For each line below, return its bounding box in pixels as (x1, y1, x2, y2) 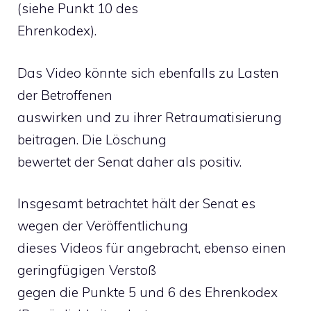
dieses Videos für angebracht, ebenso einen (17, 239, 286, 256)
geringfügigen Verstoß (17, 262, 156, 278)
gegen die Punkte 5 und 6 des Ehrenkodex (17, 284, 278, 301)
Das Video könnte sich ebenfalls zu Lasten (17, 64, 279, 81)
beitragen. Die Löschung (17, 131, 167, 148)
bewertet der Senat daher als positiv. (17, 153, 242, 170)
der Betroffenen (17, 86, 112, 103)
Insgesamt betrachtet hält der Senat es (17, 195, 255, 212)
